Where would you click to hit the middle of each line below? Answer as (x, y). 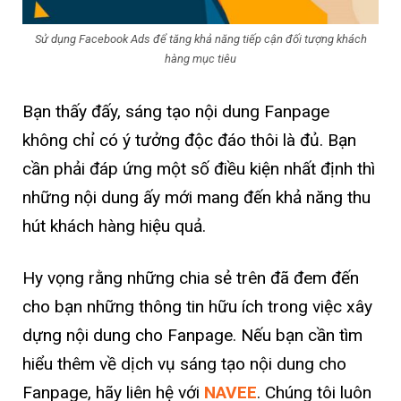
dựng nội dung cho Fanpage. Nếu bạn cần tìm (192, 335)
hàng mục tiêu (200, 59)
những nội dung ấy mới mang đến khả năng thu (196, 198)
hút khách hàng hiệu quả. (114, 226)
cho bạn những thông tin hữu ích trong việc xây (197, 306)
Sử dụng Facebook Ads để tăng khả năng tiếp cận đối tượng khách (200, 39)
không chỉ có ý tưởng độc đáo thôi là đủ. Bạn (189, 141)
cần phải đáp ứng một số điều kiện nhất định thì (199, 169)
